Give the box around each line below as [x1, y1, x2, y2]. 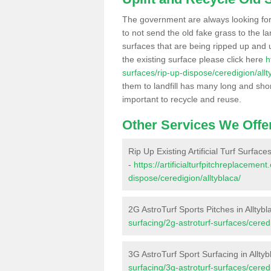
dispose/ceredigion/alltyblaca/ [128, 173, 241, 183]
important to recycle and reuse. [122, 94, 241, 104]
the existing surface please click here [122, 54, 266, 64]
